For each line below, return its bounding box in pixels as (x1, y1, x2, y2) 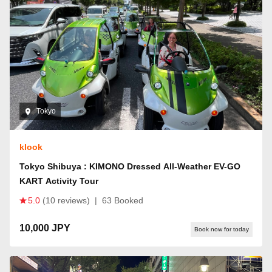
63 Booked (102, 195, 143, 206)
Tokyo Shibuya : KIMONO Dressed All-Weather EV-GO (19, 161, 240, 172)
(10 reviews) (42, 195, 90, 206)
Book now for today (194, 226, 249, 233)
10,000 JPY (19, 223, 70, 234)
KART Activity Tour (19, 176, 98, 186)
